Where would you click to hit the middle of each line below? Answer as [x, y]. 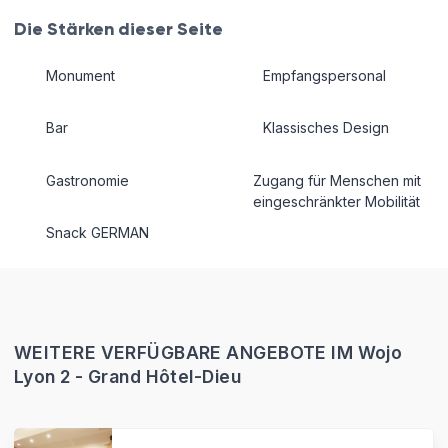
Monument [80, 75]
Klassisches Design [325, 128]
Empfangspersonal [324, 75]
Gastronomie [87, 180]
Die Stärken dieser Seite [118, 29]
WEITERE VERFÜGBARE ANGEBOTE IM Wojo [208, 353]
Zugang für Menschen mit [336, 180]
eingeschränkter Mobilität [336, 201]
